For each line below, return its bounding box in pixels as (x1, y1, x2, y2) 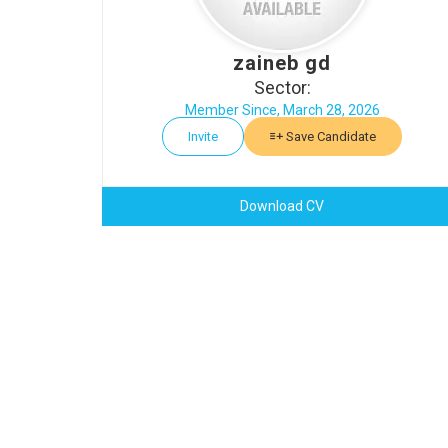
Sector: (253, 77, 311, 98)
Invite (188, 129, 218, 144)
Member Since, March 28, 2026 (184, 102, 380, 118)
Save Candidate (283, 129, 376, 144)
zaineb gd (232, 51, 332, 75)
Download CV (240, 198, 324, 214)
